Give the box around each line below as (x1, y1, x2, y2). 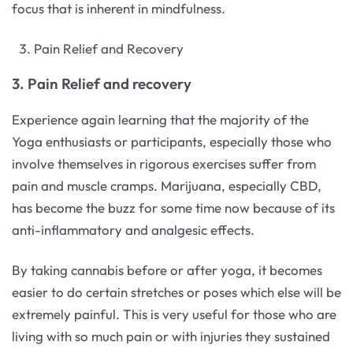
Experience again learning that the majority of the (12, 110, 309, 128)
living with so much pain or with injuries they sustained (12, 328, 330, 345)
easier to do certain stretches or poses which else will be (12, 284, 341, 301)
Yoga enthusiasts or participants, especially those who (12, 132, 332, 150)
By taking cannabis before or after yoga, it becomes (12, 262, 322, 279)
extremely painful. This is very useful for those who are (12, 306, 336, 323)
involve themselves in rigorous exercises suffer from (12, 154, 316, 172)
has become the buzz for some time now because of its (12, 199, 335, 216)
